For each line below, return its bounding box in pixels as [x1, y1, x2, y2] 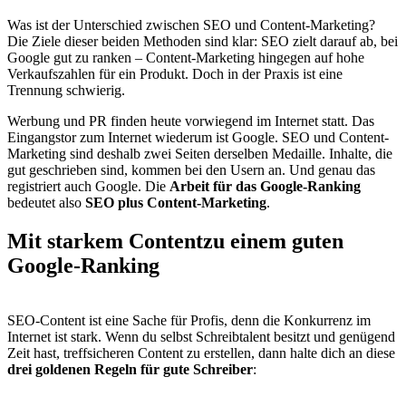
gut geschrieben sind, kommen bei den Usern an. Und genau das [7, 161, 375, 178]
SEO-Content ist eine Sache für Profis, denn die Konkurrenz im [7, 312, 371, 328]
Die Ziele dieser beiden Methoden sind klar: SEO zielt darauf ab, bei [7, 33, 398, 49]
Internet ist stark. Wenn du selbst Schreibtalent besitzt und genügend [7, 328, 395, 344]
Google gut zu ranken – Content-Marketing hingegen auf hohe [7, 49, 364, 65]
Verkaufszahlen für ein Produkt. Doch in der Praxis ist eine [7, 65, 343, 82]
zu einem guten [203, 228, 343, 253]
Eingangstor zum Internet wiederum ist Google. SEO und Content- [7, 129, 389, 145]
